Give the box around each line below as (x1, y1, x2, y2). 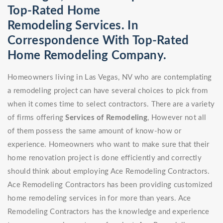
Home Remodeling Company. (7, 50, 167, 62)
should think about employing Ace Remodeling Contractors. (7, 168, 210, 175)
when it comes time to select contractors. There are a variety (7, 101, 215, 108)
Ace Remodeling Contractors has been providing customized (7, 181, 213, 189)
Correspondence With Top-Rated (7, 35, 189, 47)
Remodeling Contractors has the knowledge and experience (7, 208, 210, 216)
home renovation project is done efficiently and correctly (7, 154, 202, 162)
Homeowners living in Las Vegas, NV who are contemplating (7, 74, 212, 81)
